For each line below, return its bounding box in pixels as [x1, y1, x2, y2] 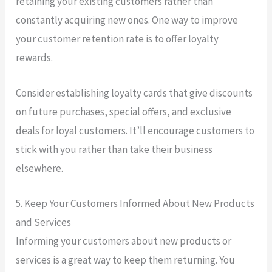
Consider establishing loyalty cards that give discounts [16, 86, 253, 100]
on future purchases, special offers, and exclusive [16, 105, 232, 119]
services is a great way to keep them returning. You [16, 253, 236, 267]
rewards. [16, 50, 53, 64]
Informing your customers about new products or [16, 234, 232, 248]
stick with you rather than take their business [16, 143, 213, 157]
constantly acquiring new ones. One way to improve [16, 13, 239, 27]
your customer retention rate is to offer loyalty [16, 32, 219, 46]
